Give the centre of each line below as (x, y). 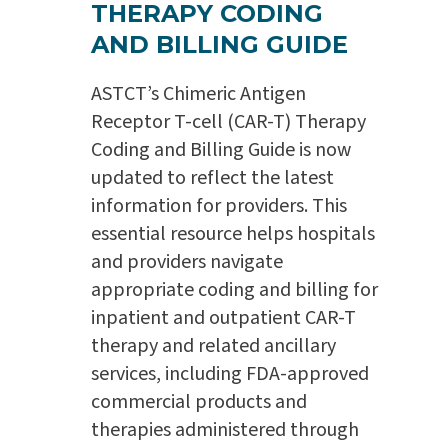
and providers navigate (186, 261)
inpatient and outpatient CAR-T (223, 317)
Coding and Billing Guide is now (220, 149)
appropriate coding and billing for (234, 289)
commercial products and (198, 401)
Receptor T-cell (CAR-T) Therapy (228, 121)
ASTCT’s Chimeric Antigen (198, 93)
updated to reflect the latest (212, 177)
